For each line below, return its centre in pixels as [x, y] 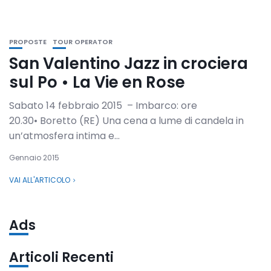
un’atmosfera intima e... [64, 136]
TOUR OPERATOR [83, 42]
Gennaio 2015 [34, 158]
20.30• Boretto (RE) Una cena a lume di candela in [126, 121]
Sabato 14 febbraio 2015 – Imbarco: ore [103, 106]
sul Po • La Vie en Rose [97, 82]
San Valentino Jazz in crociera [129, 64]
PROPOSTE [28, 42]
